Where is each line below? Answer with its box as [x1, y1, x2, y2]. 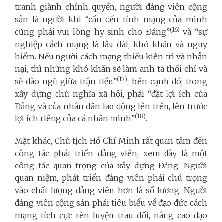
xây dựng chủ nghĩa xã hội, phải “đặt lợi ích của [15, 88, 207, 99]
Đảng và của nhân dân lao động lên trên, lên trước [15, 101, 207, 111]
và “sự [179, 26, 208, 37]
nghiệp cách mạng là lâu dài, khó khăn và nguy [15, 39, 207, 49]
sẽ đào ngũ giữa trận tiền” [15, 76, 117, 86]
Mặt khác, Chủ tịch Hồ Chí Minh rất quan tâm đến [15, 135, 207, 146]
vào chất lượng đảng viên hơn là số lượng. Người [15, 185, 207, 195]
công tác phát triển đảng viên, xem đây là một [15, 148, 207, 158]
